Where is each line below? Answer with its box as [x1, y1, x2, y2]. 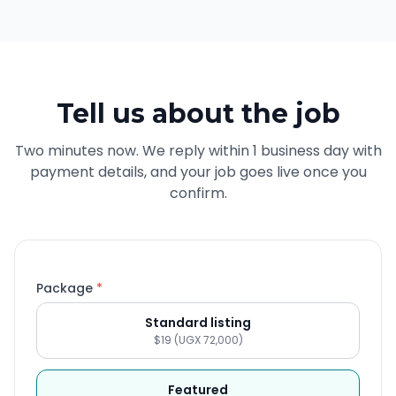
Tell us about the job [56, 97, 340, 130]
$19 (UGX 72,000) [153, 332, 243, 347]
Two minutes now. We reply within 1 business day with [14, 141, 382, 161]
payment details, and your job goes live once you [29, 162, 367, 182]
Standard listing [145, 314, 251, 331]
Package [36, 279, 96, 297]
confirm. [169, 183, 227, 203]
